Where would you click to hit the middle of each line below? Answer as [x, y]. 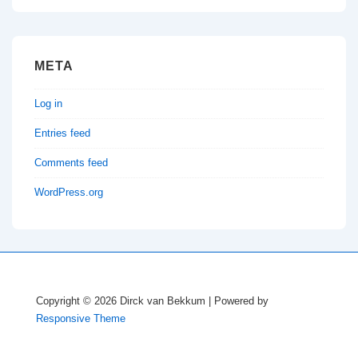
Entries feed [62, 133]
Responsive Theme [81, 319]
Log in [48, 104]
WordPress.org [69, 193]
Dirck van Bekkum [164, 301]
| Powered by [239, 301]
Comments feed [71, 163]
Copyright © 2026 [78, 301]
